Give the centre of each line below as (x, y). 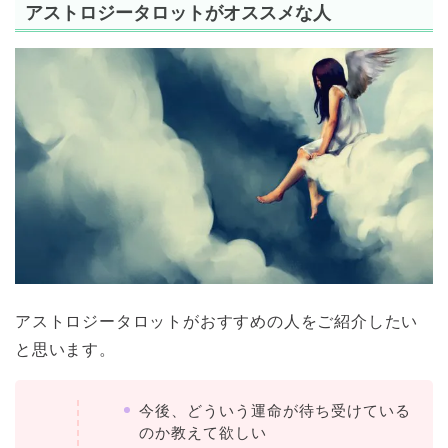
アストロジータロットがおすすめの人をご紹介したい (217, 321)
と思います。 (65, 349)
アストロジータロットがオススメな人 (178, 13)
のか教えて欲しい (203, 432)
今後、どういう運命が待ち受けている (275, 410)
